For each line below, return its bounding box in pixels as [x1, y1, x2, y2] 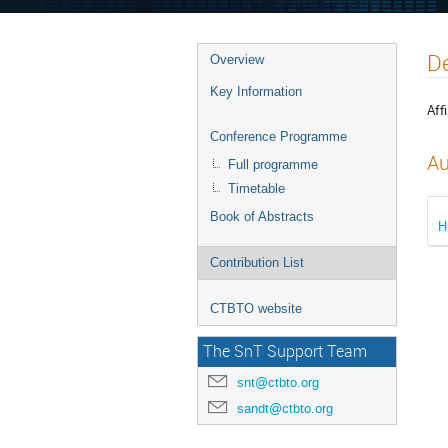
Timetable [228, 181, 285, 196]
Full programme [228, 157, 318, 172]
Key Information [210, 84, 302, 99]
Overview [210, 52, 264, 67]
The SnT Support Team [203, 341, 367, 362]
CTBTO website [210, 301, 302, 316]
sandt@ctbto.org [237, 400, 333, 417]
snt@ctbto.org [237, 374, 319, 391]
